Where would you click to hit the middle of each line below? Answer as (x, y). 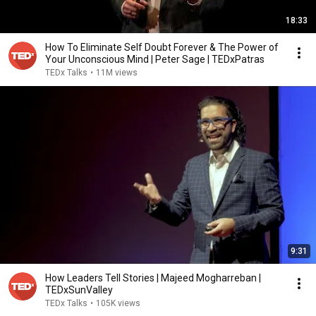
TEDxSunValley (79, 290)
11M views (117, 73)
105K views (118, 303)
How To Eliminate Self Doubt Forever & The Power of (162, 47)
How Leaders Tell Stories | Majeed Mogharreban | (153, 278)
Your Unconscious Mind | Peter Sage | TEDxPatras (155, 59)
